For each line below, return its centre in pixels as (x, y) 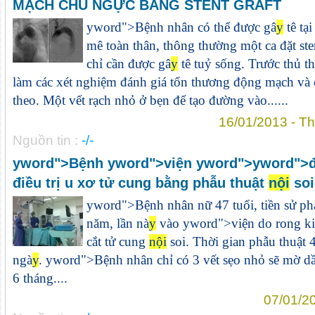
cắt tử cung (117, 242)
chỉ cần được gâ (128, 64)
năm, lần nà (117, 223)
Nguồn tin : (47, 140)
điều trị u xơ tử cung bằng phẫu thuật (140, 182)
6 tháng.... (40, 278)
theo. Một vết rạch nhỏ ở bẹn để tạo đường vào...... (150, 100)
